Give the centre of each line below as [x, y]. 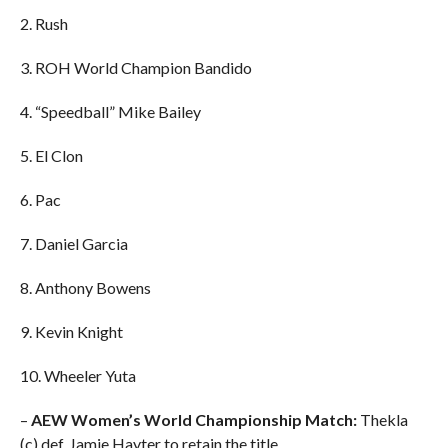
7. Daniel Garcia [73, 244]
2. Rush [43, 24]
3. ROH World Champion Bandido [135, 68]
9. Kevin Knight [71, 332]
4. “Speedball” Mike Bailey [110, 112]
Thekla [382, 420]
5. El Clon [51, 156]
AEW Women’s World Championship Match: [193, 420]
